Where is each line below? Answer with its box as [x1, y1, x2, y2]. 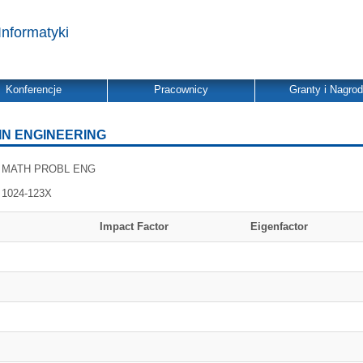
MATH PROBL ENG [2, 163, 96, 175]
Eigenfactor [250, 220, 308, 233]
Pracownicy [154, 83, 208, 96]
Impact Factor [100, 220, 169, 233]
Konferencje [6, 83, 62, 96]
